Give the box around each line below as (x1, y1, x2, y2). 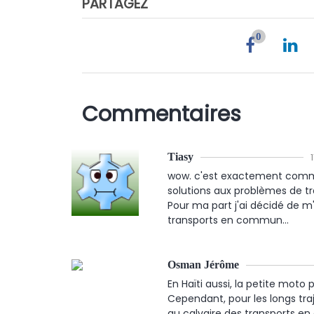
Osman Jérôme (168, 258, 239, 271)
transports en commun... (168, 212, 289, 227)
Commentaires (82, 99, 242, 129)
